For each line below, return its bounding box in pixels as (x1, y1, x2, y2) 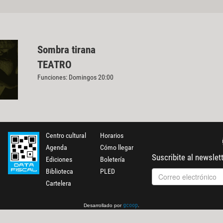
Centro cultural (46, 131, 87, 140)
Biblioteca (46, 167, 74, 176)
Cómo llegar (100, 143, 133, 152)
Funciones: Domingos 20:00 (37, 73, 113, 81)
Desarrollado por (84, 202, 123, 208)
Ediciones (46, 155, 73, 164)
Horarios (100, 131, 123, 140)
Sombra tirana (37, 43, 96, 56)
